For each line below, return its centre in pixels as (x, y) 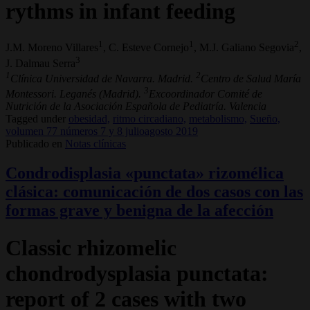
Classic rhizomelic (91, 247)
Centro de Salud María (251, 78)
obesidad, (89, 119)
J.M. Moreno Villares (52, 48)
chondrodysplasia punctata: (137, 273)
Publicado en (34, 144)
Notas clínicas (95, 144)
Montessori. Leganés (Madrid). (75, 94)
